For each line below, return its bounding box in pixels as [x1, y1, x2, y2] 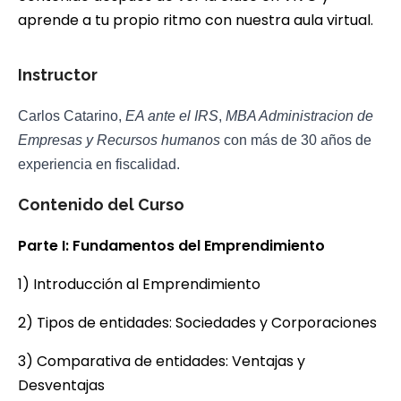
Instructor [18, 64, 98, 84]
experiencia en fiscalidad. [18, 156, 180, 172]
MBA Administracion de [226, 107, 373, 124]
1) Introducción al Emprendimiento [18, 273, 260, 294]
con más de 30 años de [224, 132, 371, 148]
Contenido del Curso [18, 194, 184, 214]
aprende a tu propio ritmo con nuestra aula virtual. [18, 9, 373, 30]
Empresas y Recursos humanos [18, 132, 224, 148]
